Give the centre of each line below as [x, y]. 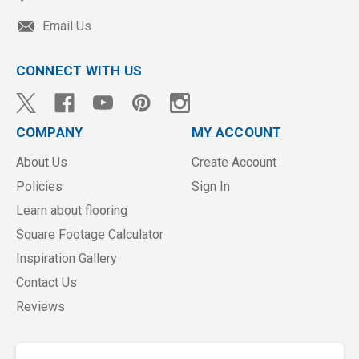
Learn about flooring [71, 210]
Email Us [67, 26]
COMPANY [49, 132]
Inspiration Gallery [66, 258]
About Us [41, 162]
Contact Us [46, 282]
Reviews [40, 306]
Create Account [234, 162]
